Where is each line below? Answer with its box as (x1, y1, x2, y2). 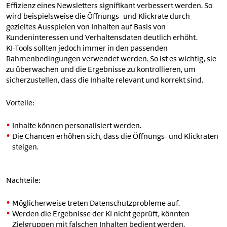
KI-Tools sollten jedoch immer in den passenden (6, 45, 168, 53)
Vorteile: (6, 100, 34, 108)
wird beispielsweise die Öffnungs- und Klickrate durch (6, 13, 190, 21)
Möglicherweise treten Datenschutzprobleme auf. (12, 200, 180, 208)
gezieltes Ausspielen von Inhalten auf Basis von (6, 24, 166, 32)
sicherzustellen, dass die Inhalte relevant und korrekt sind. (6, 77, 203, 85)
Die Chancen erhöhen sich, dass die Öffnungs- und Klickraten (12, 133, 218, 141)
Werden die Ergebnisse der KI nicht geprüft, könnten (12, 211, 190, 219)
